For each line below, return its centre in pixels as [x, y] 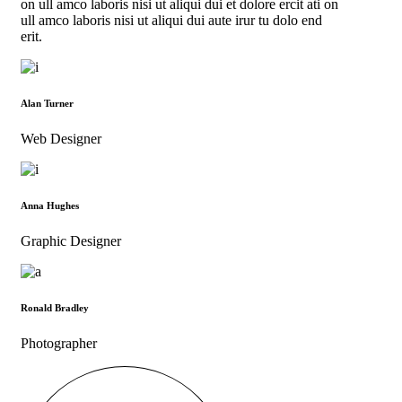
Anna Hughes [50, 205]
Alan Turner [47, 104]
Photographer [59, 343]
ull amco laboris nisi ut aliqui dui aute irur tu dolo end [171, 21]
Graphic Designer [71, 240]
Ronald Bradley [55, 307]
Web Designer [61, 139]
